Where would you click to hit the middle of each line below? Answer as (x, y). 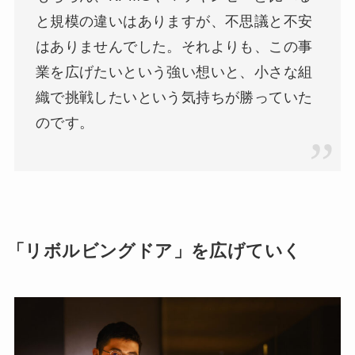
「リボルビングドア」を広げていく (154, 252)
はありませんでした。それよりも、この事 (174, 47)
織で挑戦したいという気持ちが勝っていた (174, 98)
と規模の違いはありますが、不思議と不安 (174, 22)
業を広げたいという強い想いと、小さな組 (174, 73)
